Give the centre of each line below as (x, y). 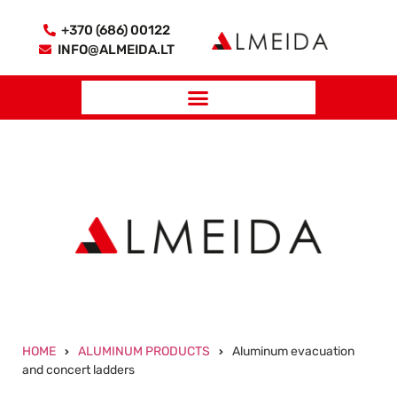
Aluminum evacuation (293, 352)
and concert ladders (78, 370)
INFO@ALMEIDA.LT (116, 50)
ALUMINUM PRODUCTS (144, 352)
